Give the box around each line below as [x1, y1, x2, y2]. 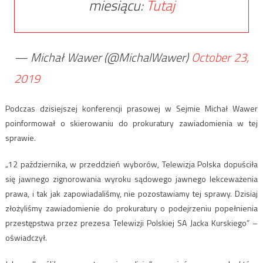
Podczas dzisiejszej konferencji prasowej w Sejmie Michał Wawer [5, 102, 258, 114]
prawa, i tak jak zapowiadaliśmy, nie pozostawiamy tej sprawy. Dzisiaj [5, 187, 258, 200]
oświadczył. [5, 231, 47, 244]
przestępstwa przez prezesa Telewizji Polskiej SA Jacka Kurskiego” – [5, 216, 258, 229]
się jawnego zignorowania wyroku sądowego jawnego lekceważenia [5, 172, 258, 185]
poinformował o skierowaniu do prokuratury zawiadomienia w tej [5, 116, 258, 129]
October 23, [191, 48, 249, 66]
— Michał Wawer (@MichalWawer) [14, 48, 192, 66]
